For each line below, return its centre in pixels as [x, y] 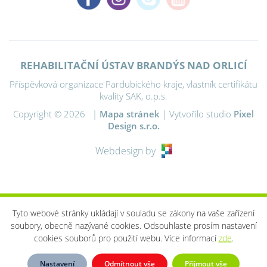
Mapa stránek [130, 114]
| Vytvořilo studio [197, 114]
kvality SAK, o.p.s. [133, 96]
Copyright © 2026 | [56, 114]
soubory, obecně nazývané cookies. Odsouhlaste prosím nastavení [133, 226]
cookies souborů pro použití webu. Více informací [126, 238]
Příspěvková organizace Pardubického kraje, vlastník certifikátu [133, 84]
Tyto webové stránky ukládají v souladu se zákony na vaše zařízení [133, 213]
